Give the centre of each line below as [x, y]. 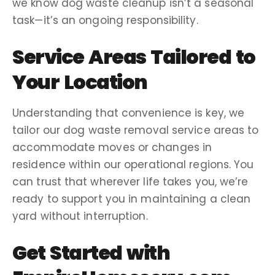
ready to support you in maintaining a [116, 199]
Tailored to [200, 56]
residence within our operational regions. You [133, 164]
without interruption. [92, 216]
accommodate [56, 147]
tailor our [38, 130]
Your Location [80, 82]
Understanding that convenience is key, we [129, 113]
